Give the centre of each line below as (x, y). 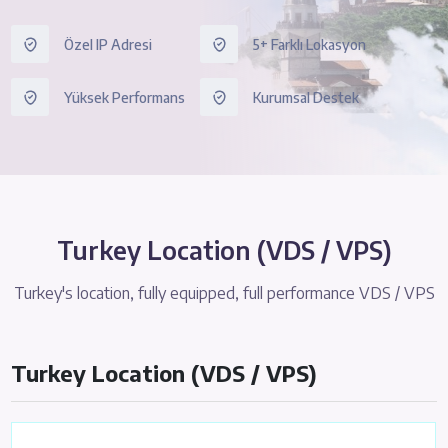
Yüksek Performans (125, 97)
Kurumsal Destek (306, 97)
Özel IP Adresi (108, 44)
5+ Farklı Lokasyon (310, 44)
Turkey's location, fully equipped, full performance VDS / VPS (224, 293)
